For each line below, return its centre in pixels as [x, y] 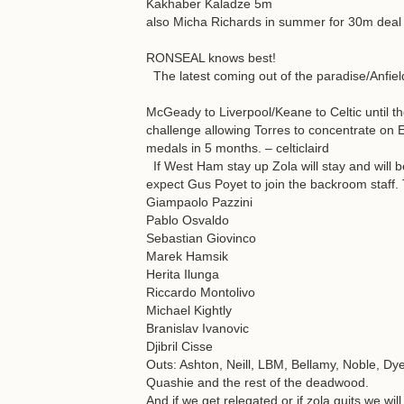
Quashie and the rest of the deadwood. [257, 382]
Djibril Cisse [179, 346]
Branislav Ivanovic [197, 328]
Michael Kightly [189, 310]
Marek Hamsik [187, 256]
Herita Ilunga [183, 274]
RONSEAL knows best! [211, 58]
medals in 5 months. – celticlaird [238, 148]
